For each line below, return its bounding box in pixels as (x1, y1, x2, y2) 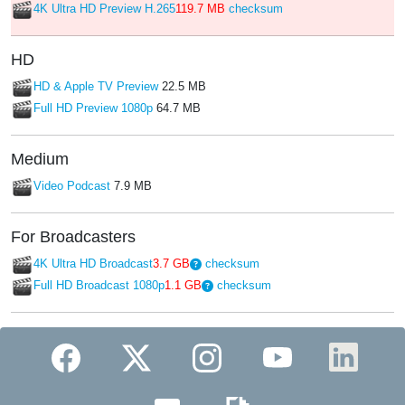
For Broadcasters (11, 228, 136, 247)
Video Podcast (33, 179, 110, 193)
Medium (11, 150, 69, 169)
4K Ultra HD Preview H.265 (33, 2, 175, 16)
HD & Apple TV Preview (33, 80, 158, 94)
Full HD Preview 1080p (33, 101, 153, 116)
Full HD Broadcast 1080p (33, 278, 165, 293)
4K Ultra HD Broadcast (33, 257, 153, 271)
